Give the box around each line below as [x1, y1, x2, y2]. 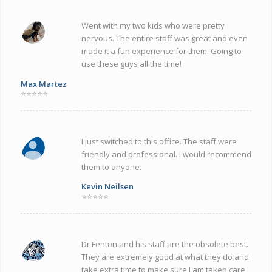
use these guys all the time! [81, 58, 182, 70]
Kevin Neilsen [81, 181, 134, 192]
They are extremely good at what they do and [81, 251, 249, 263]
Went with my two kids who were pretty [81, 20, 225, 32]
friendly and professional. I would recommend [81, 148, 251, 160]
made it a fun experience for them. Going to [81, 46, 242, 57]
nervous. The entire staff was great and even [81, 33, 248, 44]
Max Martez [20, 78, 67, 89]
